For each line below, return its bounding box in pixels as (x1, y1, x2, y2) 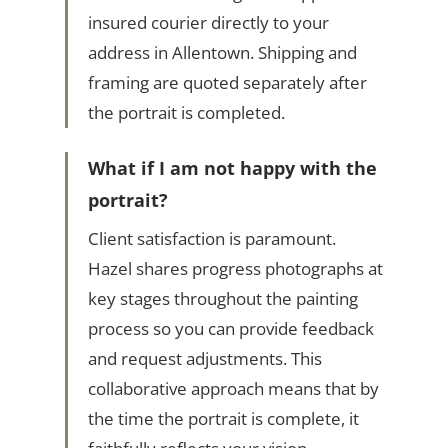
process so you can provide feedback (87, 317, 374, 341)
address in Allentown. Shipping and (87, 41, 357, 65)
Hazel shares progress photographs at (87, 257, 383, 281)
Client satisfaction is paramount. (87, 227, 336, 251)
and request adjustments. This (87, 347, 322, 371)
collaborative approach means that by (87, 377, 379, 401)
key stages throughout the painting (87, 287, 358, 311)
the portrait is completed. (87, 101, 285, 125)
